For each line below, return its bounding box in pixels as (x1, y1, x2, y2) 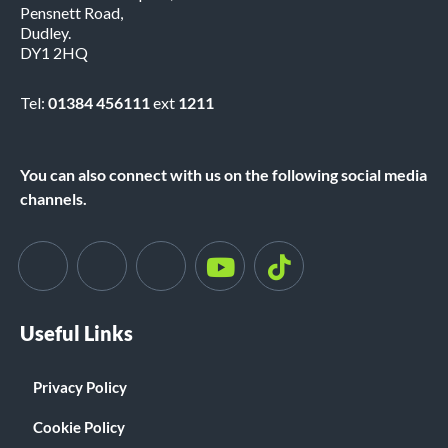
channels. (20, 189, 87, 209)
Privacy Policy (33, 378, 127, 397)
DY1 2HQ (20, 43, 88, 63)
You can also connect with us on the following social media (20, 165, 427, 185)
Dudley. (20, 23, 71, 43)
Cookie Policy (33, 418, 125, 437)
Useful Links (20, 321, 133, 346)
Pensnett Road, (20, 3, 123, 23)
